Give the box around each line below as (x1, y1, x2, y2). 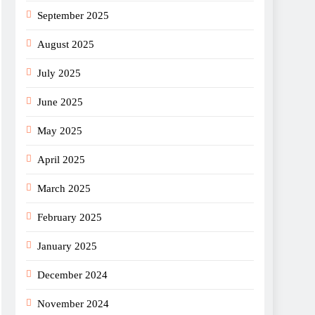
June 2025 (37, 96, 83, 108)
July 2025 (37, 67, 81, 79)
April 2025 (37, 153, 85, 165)
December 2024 (37, 269, 108, 281)
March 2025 (37, 182, 91, 194)
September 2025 (37, 9, 109, 21)
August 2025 (37, 38, 94, 50)
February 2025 (37, 211, 102, 223)
